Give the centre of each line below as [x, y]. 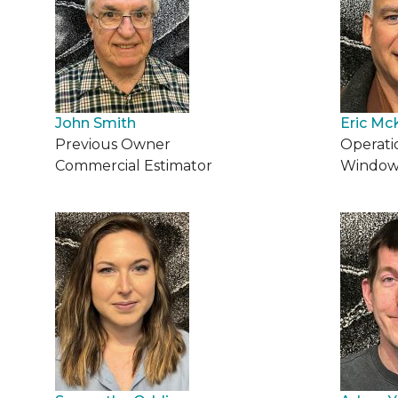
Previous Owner [113, 144]
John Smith [96, 123]
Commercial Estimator [134, 166]
